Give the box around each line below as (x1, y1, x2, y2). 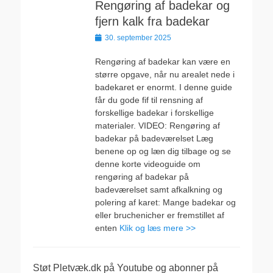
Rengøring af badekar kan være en (95, 57, 230, 66)
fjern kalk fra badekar (95, 15, 210, 28)
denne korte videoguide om (95, 159, 200, 169)
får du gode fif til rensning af (95, 95, 203, 105)
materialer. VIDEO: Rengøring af (95, 121, 220, 130)
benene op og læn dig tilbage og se (95, 146, 231, 156)
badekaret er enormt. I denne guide (95, 82, 232, 92)
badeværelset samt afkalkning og (95, 185, 222, 194)
